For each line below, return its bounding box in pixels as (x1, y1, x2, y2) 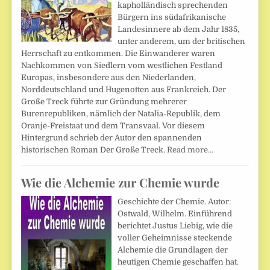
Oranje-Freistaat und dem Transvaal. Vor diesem (21, 121, 206, 130)
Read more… (167, 145, 214, 154)
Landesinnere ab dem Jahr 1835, (118, 24, 240, 34)
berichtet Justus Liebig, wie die (118, 221, 233, 230)
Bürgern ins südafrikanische (118, 12, 227, 22)
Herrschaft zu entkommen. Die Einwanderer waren (21, 48, 216, 58)
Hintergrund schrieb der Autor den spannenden (21, 133, 202, 142)
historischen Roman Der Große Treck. (21, 145, 168, 154)
